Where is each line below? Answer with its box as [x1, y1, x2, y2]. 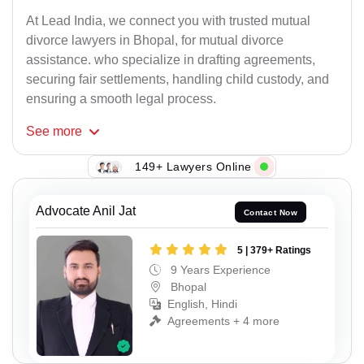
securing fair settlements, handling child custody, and [26, 72, 329, 87]
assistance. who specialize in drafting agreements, [26, 53, 315, 67]
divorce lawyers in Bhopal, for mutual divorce [26, 33, 284, 48]
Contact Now [243, 207, 298, 217]
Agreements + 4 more [167, 314, 279, 327]
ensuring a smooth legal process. [26, 92, 216, 106]
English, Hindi [167, 297, 237, 310]
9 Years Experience [167, 262, 271, 276]
